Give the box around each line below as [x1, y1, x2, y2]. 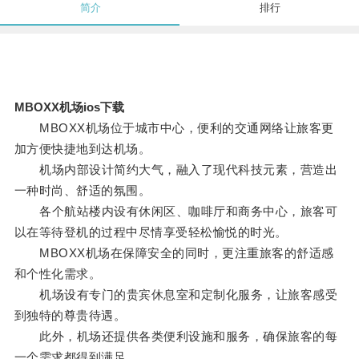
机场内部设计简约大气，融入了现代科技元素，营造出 [14, 163, 338, 177]
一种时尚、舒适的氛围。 [14, 184, 151, 198]
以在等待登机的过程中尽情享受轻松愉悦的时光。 [14, 225, 288, 240]
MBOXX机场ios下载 [14, 100, 124, 115]
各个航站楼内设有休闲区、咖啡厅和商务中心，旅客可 [14, 204, 338, 219]
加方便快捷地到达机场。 [14, 142, 151, 156]
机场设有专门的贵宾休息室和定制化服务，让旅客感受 [14, 288, 338, 302]
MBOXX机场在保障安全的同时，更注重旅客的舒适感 [14, 246, 334, 260]
